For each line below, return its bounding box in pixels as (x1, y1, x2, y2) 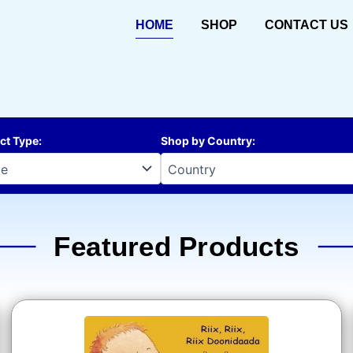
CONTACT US (264, 18, 348, 32)
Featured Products (54, 231, 299, 262)
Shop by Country (161, 134, 252, 148)
